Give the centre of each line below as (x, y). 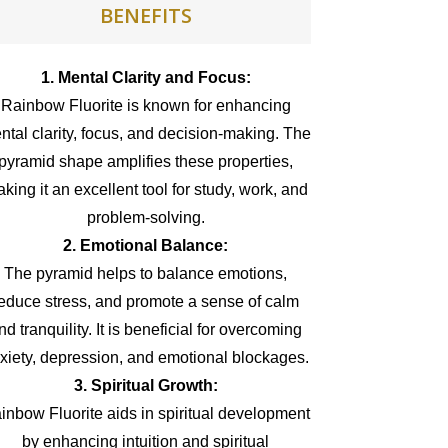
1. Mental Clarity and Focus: (145, 77)
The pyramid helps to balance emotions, (145, 273)
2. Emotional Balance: (145, 245)
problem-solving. (145, 217)
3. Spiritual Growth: (145, 385)
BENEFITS (145, 15)
